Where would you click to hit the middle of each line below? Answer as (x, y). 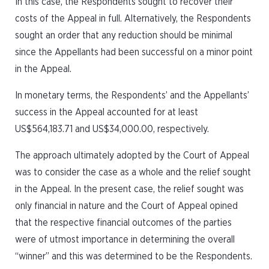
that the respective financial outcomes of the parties (123, 223)
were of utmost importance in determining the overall (125, 240)
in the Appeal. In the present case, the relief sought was (129, 189)
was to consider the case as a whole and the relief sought (133, 172)
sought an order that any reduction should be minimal (124, 35)
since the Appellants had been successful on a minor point (134, 52)
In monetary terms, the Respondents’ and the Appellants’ (132, 95)
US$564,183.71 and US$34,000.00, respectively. (112, 129)
